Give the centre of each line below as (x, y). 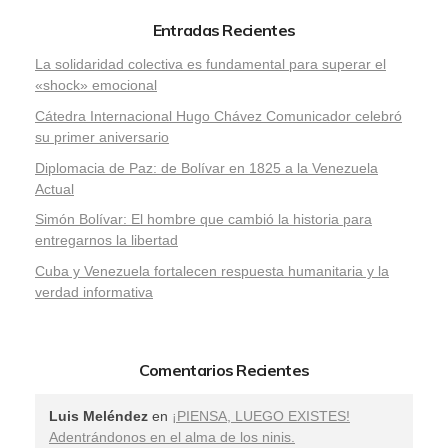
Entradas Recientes (224, 30)
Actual (54, 188)
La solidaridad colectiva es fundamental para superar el (210, 64)
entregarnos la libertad (106, 240)
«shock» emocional (96, 85)
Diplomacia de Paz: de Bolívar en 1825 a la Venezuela (206, 167)
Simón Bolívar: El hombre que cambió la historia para (203, 219)
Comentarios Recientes (224, 370)
